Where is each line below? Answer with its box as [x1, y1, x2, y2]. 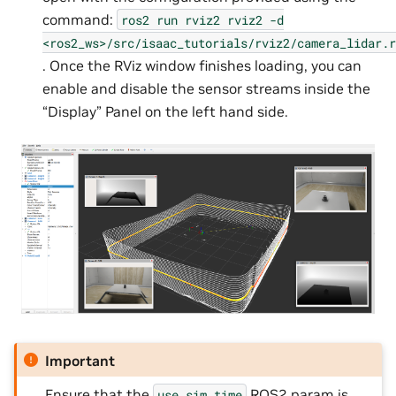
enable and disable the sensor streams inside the [42, 79, 370, 97]
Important [45, 350, 116, 369]
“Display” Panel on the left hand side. [42, 102, 288, 120]
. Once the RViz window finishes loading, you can [42, 56, 362, 74]
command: [42, 10, 117, 28]
